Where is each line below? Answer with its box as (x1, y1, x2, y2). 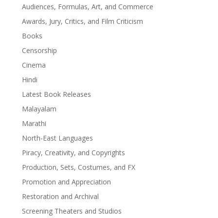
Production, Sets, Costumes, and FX (21, 163, 135, 172)
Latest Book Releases (21, 90, 91, 99)
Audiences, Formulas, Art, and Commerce (21, 2, 153, 11)
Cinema (21, 60, 46, 70)
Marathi (21, 119, 46, 128)
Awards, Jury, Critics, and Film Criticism (21, 17, 143, 26)
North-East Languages (21, 133, 93, 143)
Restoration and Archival (21, 192, 99, 201)
